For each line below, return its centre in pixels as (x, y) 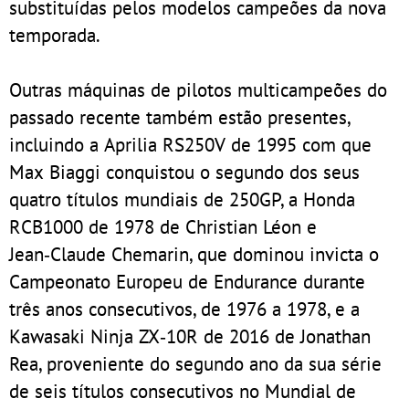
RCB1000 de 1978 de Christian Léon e (163, 226)
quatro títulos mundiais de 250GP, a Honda (182, 199)
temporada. (55, 34)
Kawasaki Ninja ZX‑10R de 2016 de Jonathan (190, 336)
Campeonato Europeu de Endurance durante (187, 281)
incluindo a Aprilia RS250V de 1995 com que (190, 144)
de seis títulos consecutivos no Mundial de (183, 390)
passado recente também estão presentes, (180, 116)
